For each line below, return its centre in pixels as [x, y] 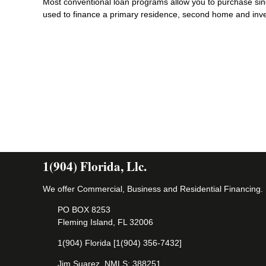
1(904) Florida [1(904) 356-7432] [119, 243]
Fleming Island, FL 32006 [105, 222]
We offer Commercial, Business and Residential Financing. [153, 189]
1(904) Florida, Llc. [95, 167]
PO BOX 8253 [84, 209]
